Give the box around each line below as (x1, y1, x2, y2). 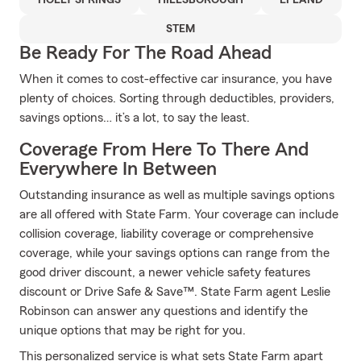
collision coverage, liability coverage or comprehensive (19, 227, 313, 240)
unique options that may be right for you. (19, 324, 246, 337)
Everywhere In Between (19, 160, 217, 179)
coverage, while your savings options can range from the (19, 247, 330, 259)
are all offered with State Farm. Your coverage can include (19, 208, 338, 221)
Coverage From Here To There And (19, 140, 309, 160)
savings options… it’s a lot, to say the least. (19, 111, 250, 124)
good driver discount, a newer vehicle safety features (19, 266, 310, 279)
